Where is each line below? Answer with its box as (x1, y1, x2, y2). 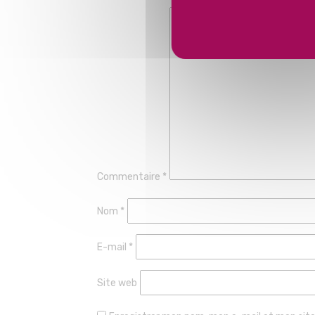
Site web (97, 277, 137, 289)
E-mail (97, 241, 129, 253)
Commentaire (97, 171, 162, 183)
